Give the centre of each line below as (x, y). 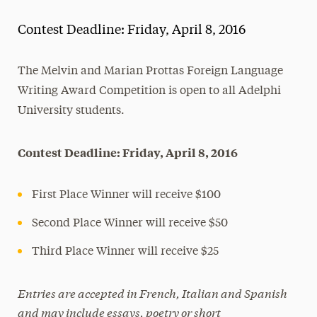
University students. (71, 111)
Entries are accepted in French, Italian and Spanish (152, 293)
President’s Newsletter (100, 77)
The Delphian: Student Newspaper (129, 138)
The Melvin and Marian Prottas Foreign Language (150, 71)
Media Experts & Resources (111, 46)
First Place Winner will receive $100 (126, 195)
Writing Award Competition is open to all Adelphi (149, 91)
